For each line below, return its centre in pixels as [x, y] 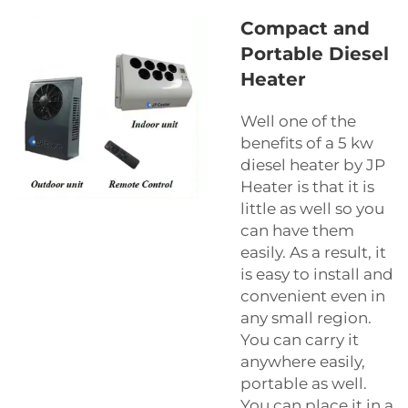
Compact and [305, 29]
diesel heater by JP [313, 165]
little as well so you [312, 209]
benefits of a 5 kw [307, 143]
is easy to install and [317, 275]
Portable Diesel [315, 54]
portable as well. [304, 384]
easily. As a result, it [313, 253]
